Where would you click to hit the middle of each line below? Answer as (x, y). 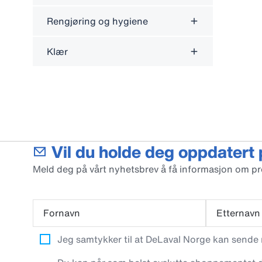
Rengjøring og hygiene (97, 21)
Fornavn (62, 213)
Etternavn (238, 213)
